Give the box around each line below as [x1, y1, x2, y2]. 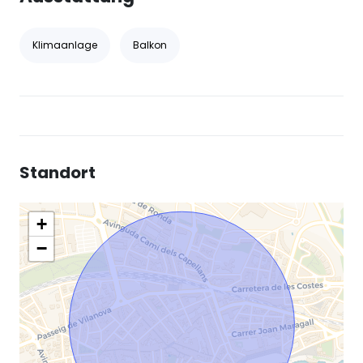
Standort [19, 160, 96, 184]
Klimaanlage [32, 37, 97, 52]
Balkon [133, 37, 167, 52]
